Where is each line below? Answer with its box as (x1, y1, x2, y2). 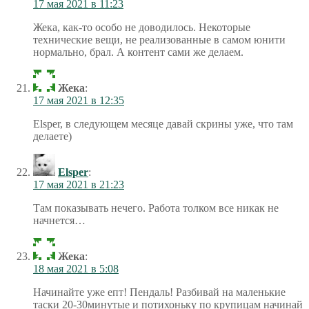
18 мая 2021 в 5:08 (33, 262, 119, 275)
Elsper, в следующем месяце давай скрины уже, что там (33, 117, 293, 130)
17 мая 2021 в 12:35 (33, 94, 124, 106)
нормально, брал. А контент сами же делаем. (33, 46, 243, 58)
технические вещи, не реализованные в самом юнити (33, 33, 286, 46)
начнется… (33, 214, 86, 226)
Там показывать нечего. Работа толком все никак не (33, 201, 279, 214)
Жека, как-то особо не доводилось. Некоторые (33, 21, 250, 33)
